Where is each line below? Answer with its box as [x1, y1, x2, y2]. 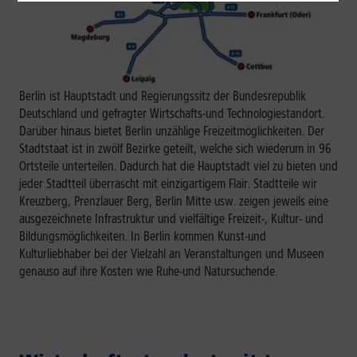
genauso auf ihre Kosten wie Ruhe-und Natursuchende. [19, 263, 277, 279]
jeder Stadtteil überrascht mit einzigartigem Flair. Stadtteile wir [19, 175, 317, 191]
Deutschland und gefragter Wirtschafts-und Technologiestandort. [19, 105, 324, 121]
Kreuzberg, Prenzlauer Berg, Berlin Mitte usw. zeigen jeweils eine [19, 193, 328, 209]
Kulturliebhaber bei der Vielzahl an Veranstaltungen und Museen [19, 245, 324, 261]
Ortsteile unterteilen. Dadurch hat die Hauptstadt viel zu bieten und [19, 158, 338, 174]
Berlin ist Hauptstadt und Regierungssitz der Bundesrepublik [19, 88, 306, 104]
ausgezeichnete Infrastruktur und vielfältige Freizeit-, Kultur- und [19, 210, 324, 226]
